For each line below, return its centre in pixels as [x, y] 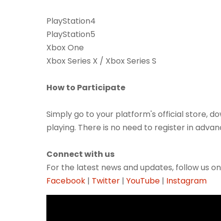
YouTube [143, 181]
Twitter [106, 181]
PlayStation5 [71, 34]
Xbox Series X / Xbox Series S [101, 61]
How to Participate [86, 87]
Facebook [66, 181]
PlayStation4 [71, 21]
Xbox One [65, 47]
